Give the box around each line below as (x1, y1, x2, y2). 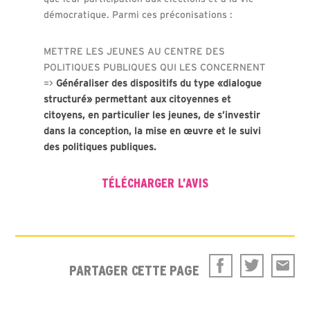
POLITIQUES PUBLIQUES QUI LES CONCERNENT (43, 61, 266, 73)
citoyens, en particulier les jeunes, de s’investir (43, 109, 260, 120)
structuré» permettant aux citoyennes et (43, 93, 231, 104)
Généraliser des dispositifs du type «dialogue (55, 77, 262, 89)
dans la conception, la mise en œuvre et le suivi (43, 125, 261, 136)
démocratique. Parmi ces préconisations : (43, 8, 232, 20)
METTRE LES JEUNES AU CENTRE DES (43, 45, 225, 57)
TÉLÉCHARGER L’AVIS (102, 176, 208, 190)
